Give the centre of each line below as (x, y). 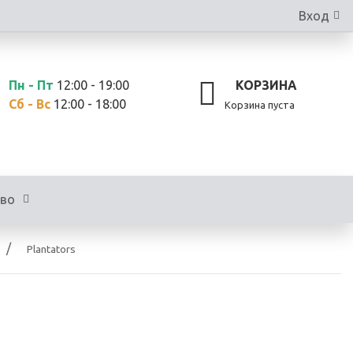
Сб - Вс (30, 104)
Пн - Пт (32, 85)
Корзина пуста (260, 105)
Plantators (51, 249)
